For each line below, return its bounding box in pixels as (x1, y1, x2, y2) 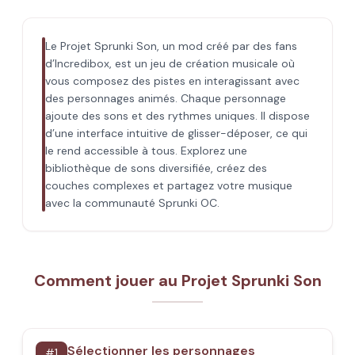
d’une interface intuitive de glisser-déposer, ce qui (45, 126, 307, 140)
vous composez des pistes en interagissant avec (45, 74, 300, 88)
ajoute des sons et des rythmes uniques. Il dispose (45, 109, 310, 123)
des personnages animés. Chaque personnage (45, 91, 286, 105)
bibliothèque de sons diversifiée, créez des (45, 161, 267, 175)
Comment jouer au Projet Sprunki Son (33, 270, 322, 291)
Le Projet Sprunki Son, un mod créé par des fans (45, 39, 297, 53)
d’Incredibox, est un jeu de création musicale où (45, 56, 295, 71)
